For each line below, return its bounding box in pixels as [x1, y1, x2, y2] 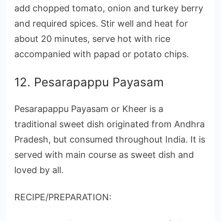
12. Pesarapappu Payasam [14, 74, 164, 89]
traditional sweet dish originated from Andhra [14, 118, 205, 129]
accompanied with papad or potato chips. [14, 48, 189, 59]
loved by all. [14, 164, 64, 175]
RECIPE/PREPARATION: [14, 191, 111, 202]
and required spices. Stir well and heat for [14, 18, 188, 29]
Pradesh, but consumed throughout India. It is [14, 134, 205, 145]
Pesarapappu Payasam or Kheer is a [14, 103, 163, 114]
